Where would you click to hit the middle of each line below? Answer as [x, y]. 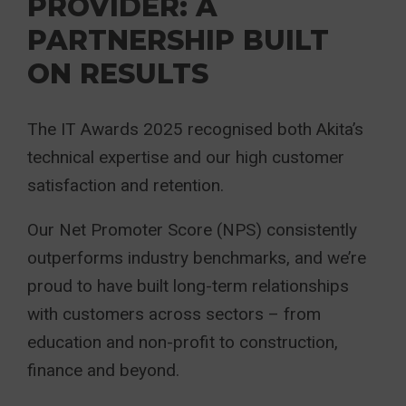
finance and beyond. [103, 370]
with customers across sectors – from [174, 314]
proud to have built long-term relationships [188, 286]
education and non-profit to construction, [183, 342]
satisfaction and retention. [126, 185]
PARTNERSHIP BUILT [178, 40]
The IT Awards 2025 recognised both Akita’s [195, 129]
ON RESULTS [118, 74]
